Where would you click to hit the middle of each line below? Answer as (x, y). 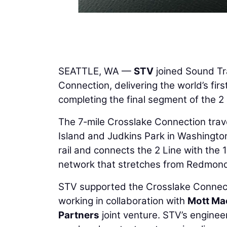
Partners (79, 215)
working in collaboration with (123, 201)
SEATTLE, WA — (96, 71)
